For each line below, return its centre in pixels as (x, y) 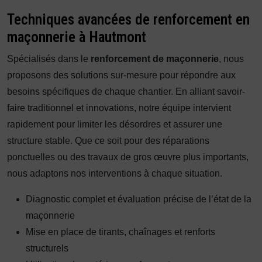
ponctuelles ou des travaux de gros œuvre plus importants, (128, 157)
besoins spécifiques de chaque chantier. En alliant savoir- (126, 92)
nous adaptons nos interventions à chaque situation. (115, 173)
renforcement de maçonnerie (155, 59)
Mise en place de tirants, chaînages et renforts (120, 232)
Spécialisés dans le (49, 59)
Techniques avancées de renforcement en (128, 20)
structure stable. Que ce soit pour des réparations (108, 141)
